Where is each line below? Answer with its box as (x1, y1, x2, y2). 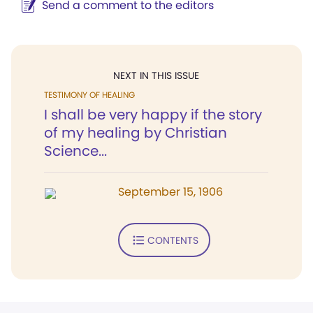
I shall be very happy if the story (44, 105, 262, 124)
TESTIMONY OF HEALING (44, 89, 135, 101)
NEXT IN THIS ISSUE (113, 68, 199, 82)
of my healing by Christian (44, 123, 227, 143)
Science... (44, 141, 107, 161)
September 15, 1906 (118, 184, 223, 200)
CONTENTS (147, 233, 198, 247)
